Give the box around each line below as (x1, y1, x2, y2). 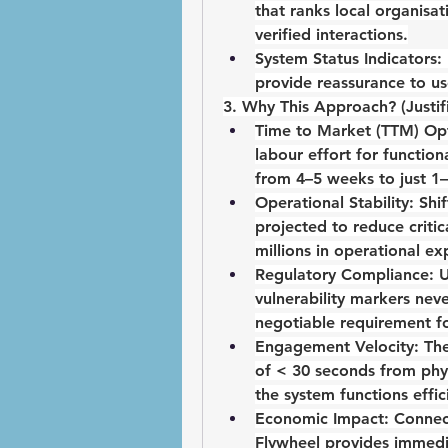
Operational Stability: (255, 193, 414, 213)
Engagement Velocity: (255, 337, 419, 357)
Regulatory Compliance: (255, 265, 434, 285)
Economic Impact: (255, 409, 389, 429)
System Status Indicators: (255, 49, 442, 69)
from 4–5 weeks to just (255, 169, 431, 189)
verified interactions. (255, 25, 408, 45)
